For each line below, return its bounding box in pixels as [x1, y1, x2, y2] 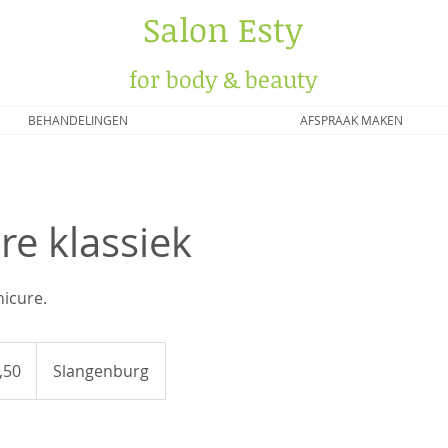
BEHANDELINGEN [28, 112, 128, 128]
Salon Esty [142, 7, 303, 52]
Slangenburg [53, 360, 149, 382]
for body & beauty [128, 63, 317, 95]
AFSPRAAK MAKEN [299, 112, 403, 128]
